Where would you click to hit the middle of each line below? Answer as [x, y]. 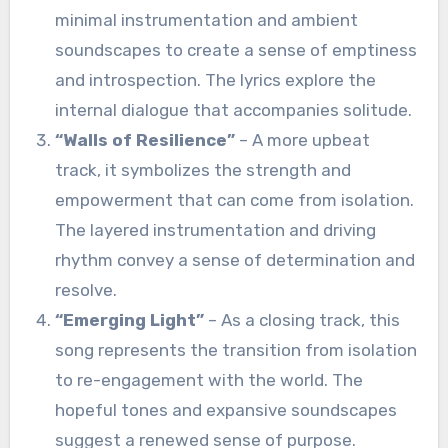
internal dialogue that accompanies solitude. [234, 109]
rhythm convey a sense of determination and [235, 259]
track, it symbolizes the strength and [203, 169]
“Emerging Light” [130, 319]
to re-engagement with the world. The [209, 379]
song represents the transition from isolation [236, 349]
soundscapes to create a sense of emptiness [236, 49]
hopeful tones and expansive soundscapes [226, 409]
